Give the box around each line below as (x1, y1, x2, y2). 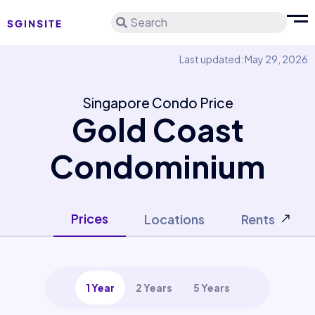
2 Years (135, 281, 172, 294)
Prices (71, 210, 108, 226)
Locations (144, 211, 205, 227)
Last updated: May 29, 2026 (179, 53, 308, 65)
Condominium (50, 146, 265, 186)
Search (130, 15, 167, 30)
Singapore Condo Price (82, 94, 233, 111)
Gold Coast (71, 110, 244, 149)
